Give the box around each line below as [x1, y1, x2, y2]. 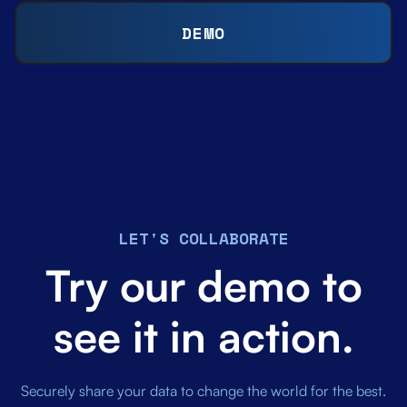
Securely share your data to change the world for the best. [21, 381, 386, 400]
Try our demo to [45, 258, 362, 312]
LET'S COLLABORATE [118, 225, 289, 250]
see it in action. [53, 309, 354, 362]
